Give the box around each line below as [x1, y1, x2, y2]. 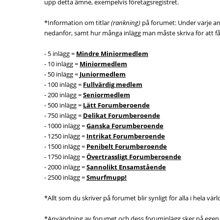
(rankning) [111, 18, 140, 27]
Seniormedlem [83, 90, 130, 99]
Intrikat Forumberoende [86, 132, 165, 140]
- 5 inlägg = [44, 49, 76, 58]
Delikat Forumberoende [83, 111, 160, 120]
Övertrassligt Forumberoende [86, 152, 181, 161]
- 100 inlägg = [44, 80, 83, 89]
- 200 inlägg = [44, 90, 83, 99]
